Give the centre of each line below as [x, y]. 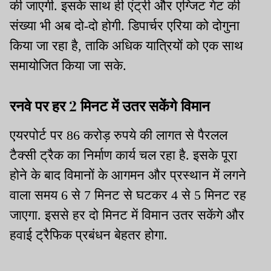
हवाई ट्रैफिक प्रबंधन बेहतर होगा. [90, 235]
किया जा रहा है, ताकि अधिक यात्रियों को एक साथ [126, 45]
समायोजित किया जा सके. [70, 65]
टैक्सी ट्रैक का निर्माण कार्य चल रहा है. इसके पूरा [123, 155]
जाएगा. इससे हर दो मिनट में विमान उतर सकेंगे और [127, 215]
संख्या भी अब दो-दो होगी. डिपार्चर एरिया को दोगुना [125, 25]
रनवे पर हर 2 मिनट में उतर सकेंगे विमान [110, 105]
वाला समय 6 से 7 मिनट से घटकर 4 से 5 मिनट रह [128, 195]
